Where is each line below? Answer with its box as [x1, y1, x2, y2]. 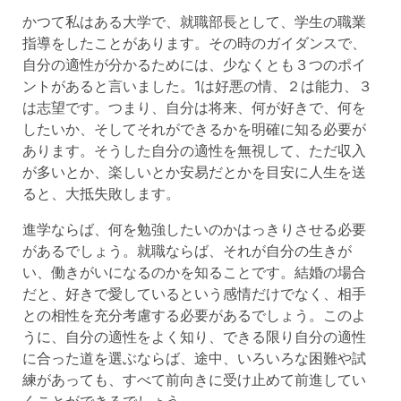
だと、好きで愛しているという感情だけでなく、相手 [21, 284, 366, 303]
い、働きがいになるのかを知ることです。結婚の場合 [21, 262, 366, 281]
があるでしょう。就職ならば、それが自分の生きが [21, 241, 352, 260]
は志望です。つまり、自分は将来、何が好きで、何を [21, 98, 366, 116]
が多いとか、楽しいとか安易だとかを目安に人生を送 [21, 162, 366, 181]
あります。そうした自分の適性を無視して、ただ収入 [21, 141, 366, 159]
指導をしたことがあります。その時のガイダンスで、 [21, 33, 366, 52]
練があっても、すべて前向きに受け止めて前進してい [21, 370, 366, 388]
